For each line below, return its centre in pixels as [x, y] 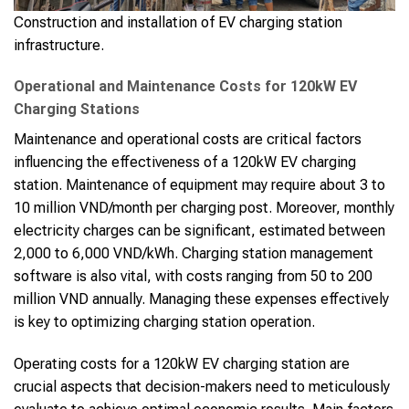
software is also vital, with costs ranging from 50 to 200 [193, 277]
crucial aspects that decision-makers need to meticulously [202, 387]
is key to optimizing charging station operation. [164, 322]
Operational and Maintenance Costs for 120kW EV [185, 87]
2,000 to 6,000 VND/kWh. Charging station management [194, 254]
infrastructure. [59, 45]
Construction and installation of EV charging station [178, 22]
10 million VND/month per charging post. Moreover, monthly [204, 208]
